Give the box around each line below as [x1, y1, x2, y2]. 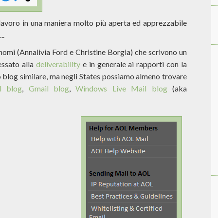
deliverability [36, 59, 80, 69]
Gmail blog [28, 84, 70, 93]
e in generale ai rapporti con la [80, 59, 187, 69]
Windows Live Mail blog [75, 84, 167, 93]
